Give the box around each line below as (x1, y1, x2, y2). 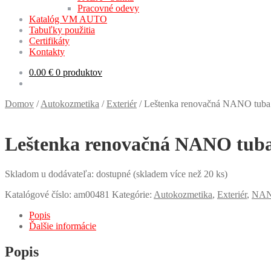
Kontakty (29, 47, 65, 57)
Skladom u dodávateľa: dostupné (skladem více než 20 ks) (5, 168, 227, 179)
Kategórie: (112, 189, 154, 200)
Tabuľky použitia (29, 25, 95, 35)
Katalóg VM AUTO (29, 14, 107, 24)
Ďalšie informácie (29, 220, 96, 231)
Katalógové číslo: (5, 189, 74, 200)
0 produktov (56, 67, 102, 77)
